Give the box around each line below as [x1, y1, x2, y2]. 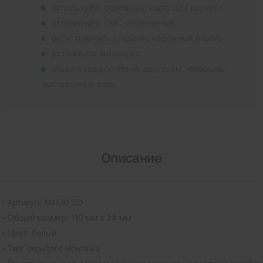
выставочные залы [41, 78, 116, 89]
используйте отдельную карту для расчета [52, 2, 222, 12]
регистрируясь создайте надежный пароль [52, 32, 224, 43]
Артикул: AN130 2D [8, 197, 83, 207]
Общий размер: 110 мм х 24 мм [8, 212, 131, 222]
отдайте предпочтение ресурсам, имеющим [52, 63, 225, 73]
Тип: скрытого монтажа [8, 242, 100, 253]
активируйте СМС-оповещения [52, 17, 175, 28]
